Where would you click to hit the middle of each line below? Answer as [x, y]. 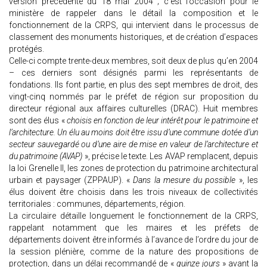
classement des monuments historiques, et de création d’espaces [133, 37]
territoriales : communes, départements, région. [97, 204]
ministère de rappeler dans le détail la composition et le [133, 13]
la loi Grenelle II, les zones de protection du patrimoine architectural [133, 168]
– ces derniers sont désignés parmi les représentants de [133, 73]
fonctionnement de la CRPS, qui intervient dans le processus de [133, 25]
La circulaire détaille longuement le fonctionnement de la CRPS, [133, 216]
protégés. [27, 49]
